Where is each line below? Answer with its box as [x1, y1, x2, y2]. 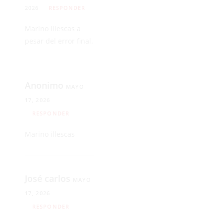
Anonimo [25, 79, 66, 91]
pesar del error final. [25, 36, 93, 46]
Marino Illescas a [25, 23, 81, 33]
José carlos [25, 172, 73, 184]
